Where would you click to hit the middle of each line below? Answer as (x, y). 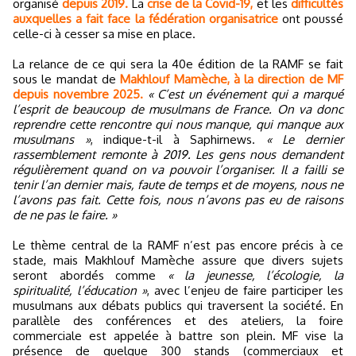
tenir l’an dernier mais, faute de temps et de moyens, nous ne (178, 184)
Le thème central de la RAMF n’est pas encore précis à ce (178, 245)
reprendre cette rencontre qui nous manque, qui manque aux (178, 124)
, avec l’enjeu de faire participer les (245, 290)
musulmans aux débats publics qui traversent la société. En (178, 305)
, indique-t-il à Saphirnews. (178, 139)
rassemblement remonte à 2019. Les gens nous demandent (178, 154)
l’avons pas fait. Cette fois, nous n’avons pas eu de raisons (178, 199)
